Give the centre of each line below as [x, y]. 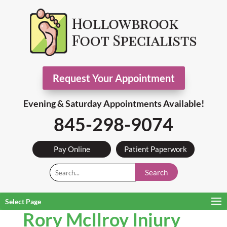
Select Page [23, 201]
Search [156, 172]
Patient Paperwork [155, 149]
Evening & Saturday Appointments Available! [113, 103]
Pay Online [72, 149]
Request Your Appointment [113, 78]
